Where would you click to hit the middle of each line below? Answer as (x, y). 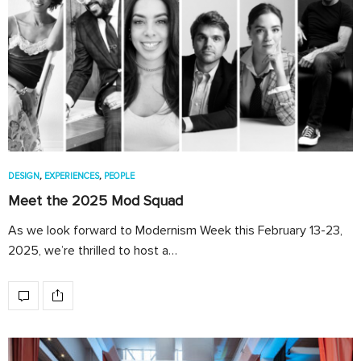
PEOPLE (119, 176)
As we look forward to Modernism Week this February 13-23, (175, 230)
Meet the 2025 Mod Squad (95, 200)
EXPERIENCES (72, 176)
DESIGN (24, 176)
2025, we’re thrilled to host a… (93, 250)
